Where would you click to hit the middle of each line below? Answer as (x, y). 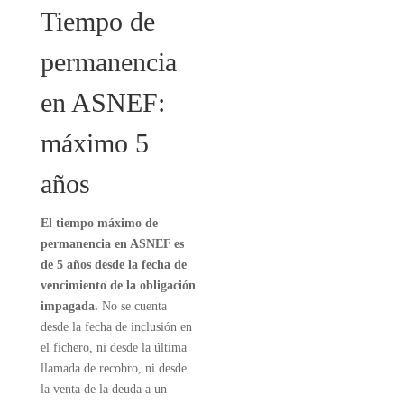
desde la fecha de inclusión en (116, 327)
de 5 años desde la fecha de (113, 265)
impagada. (69, 306)
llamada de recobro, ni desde (113, 368)
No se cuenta (132, 306)
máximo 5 (94, 143)
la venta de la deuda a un (103, 389)
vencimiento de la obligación (118, 285)
